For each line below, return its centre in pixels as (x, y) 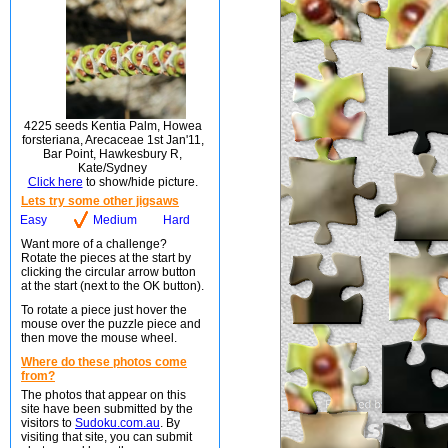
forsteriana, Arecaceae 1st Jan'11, (112, 140)
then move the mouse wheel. (99, 338)
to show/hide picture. (140, 182)
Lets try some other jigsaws (100, 201)
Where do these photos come (104, 362)
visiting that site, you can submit (106, 437)
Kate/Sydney (112, 168)
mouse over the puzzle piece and (111, 324)
